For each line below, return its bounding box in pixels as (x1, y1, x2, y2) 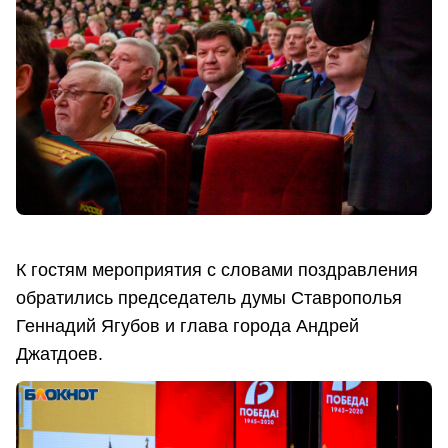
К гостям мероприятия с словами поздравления (16, 260, 418, 281)
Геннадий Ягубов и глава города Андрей (16, 316, 359, 337)
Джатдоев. (16, 344, 108, 365)
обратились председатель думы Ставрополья (16, 288, 402, 309)
